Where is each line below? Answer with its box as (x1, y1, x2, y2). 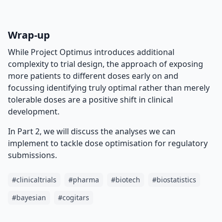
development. (8, 106, 59, 117)
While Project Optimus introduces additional (8, 47, 174, 57)
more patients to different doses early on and (8, 70, 178, 81)
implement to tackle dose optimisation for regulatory (8, 138, 208, 149)
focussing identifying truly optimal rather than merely (8, 82, 210, 93)
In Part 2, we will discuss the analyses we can (8, 126, 175, 137)
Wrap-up (8, 28, 50, 42)
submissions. (8, 150, 57, 161)
